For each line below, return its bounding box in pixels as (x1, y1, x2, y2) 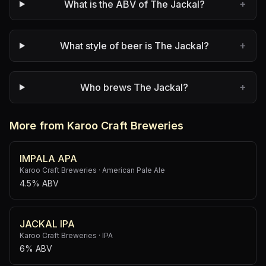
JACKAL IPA (20, 218, 75, 230)
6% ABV (20, 243, 52, 254)
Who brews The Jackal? (80, 81, 189, 93)
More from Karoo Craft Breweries (9, 119, 183, 132)
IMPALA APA (20, 153, 77, 164)
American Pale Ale (102, 166, 165, 175)
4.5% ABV (20, 178, 59, 188)
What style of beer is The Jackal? (59, 40, 209, 52)
